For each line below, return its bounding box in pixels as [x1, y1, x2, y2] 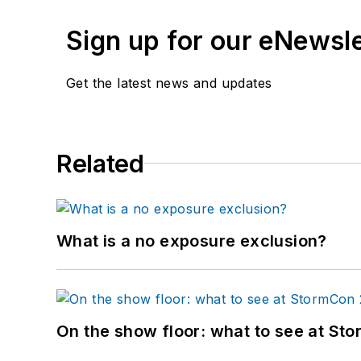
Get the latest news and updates [66, 74, 272, 91]
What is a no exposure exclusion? [56, 230, 327, 251]
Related [56, 148, 144, 178]
